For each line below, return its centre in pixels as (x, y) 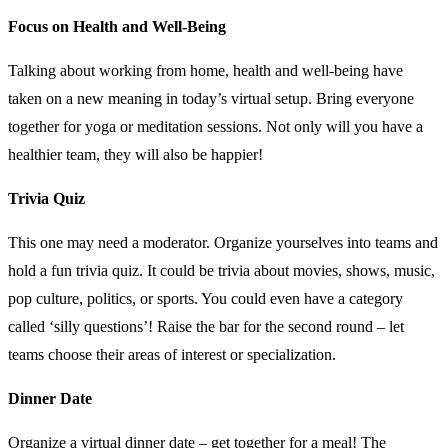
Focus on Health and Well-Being (117, 26)
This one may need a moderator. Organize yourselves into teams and (223, 242)
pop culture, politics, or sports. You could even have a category (205, 298)
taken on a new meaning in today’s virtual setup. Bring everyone (211, 98)
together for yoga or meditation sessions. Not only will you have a (215, 126)
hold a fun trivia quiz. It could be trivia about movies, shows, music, (221, 270)
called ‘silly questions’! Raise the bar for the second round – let (206, 326)
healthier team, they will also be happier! (137, 154)
